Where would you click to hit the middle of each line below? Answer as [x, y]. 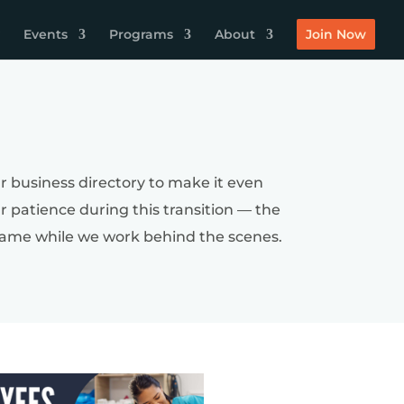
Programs [141, 34]
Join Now [336, 34]
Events [46, 34]
